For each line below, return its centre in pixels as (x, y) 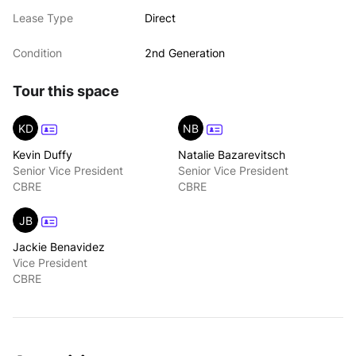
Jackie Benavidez (59, 247)
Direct (161, 18)
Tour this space (66, 91)
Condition (37, 53)
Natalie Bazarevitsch (231, 155)
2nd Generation (185, 53)
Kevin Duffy (43, 155)
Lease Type (43, 18)
